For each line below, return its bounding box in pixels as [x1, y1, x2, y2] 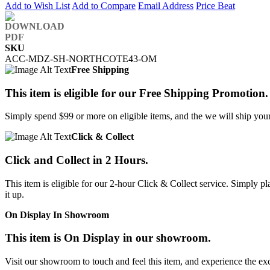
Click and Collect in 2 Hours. [5, 154, 148, 167]
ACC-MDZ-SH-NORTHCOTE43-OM [5, 53, 157, 64]
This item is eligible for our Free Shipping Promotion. [5, 86, 268, 99]
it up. [5, 189, 24, 199]
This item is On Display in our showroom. [5, 231, 211, 245]
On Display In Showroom [5, 209, 109, 220]
